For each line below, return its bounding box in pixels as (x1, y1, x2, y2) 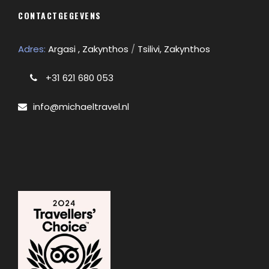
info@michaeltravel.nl (33, 100, 129, 113)
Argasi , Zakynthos (48, 42, 131, 55)
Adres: (18, 42, 48, 55)
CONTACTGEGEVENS (18, 8, 101, 22)
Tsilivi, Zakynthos (138, 42, 210, 55)
